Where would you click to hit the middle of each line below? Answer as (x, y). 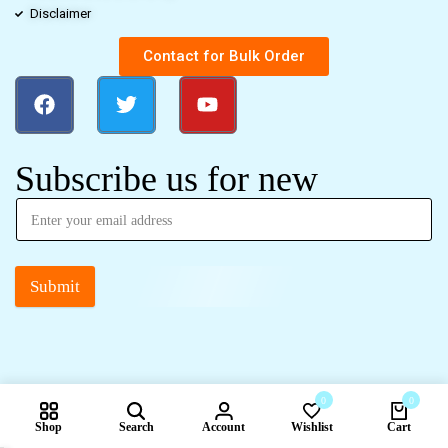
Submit (55, 287)
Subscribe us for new (166, 179)
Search (136, 426)
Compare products (353, 435)
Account (224, 426)
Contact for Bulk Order (224, 55)
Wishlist (311, 426)
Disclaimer (60, 13)
